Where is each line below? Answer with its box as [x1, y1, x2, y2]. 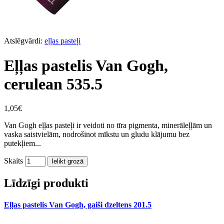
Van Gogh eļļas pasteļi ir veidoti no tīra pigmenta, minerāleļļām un [4, 121, 212, 130]
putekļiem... [4, 139, 41, 148]
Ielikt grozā [51, 157, 83, 165]
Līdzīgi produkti [4, 176, 88, 189]
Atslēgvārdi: [4, 36, 44, 45]
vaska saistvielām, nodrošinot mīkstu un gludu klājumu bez [4, 130, 189, 139]
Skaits [4, 156, 23, 165]
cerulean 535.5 [4, 74, 102, 93]
